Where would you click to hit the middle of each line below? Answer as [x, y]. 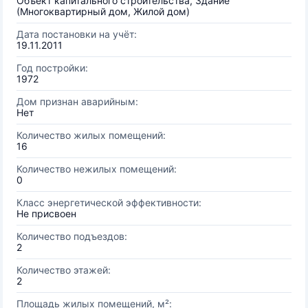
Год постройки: [52, 68]
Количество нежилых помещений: [97, 169]
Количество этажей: [64, 270]
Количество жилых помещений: [91, 135]
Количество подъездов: [72, 236]
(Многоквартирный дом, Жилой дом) [103, 11]
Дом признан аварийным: [77, 101]
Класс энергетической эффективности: [109, 202]
